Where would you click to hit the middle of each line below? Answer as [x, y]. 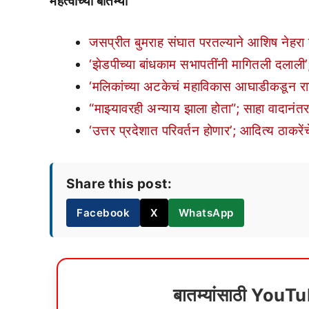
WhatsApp [206, 213]
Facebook [103, 213]
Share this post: [119, 184]
